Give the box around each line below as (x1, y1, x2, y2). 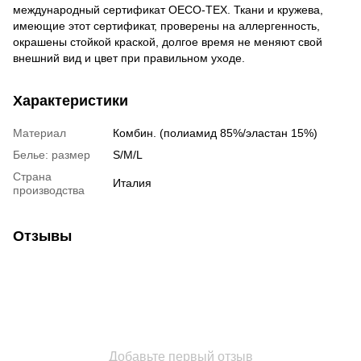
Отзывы (13, 227, 72, 244)
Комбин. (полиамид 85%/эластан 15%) (113, 126, 317, 139)
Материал (13, 126, 66, 139)
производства (13, 183, 85, 197)
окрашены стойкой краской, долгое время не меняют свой (13, 35, 322, 48)
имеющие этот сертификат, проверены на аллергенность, (13, 19, 320, 32)
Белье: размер (13, 147, 90, 161)
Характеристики (13, 92, 128, 109)
